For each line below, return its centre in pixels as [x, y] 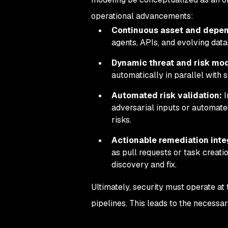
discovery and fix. [144, 165]
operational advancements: [142, 16]
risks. [121, 120]
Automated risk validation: [166, 95]
